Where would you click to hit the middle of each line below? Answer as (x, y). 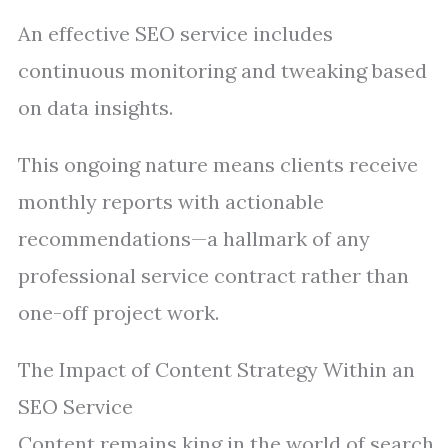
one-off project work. (118, 312)
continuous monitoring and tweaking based (222, 70)
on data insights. (95, 107)
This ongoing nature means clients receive (218, 164)
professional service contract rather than (213, 275)
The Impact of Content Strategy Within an (216, 369)
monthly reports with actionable (171, 201)
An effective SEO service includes (175, 33)
